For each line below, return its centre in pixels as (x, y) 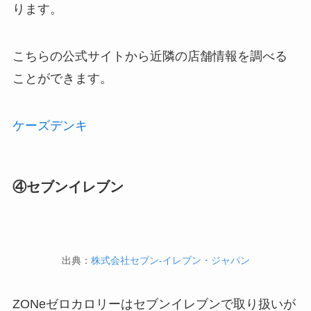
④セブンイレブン (68, 187)
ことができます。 (62, 79)
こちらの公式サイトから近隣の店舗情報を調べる (150, 57)
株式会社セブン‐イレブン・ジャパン (170, 261)
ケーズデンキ (50, 126)
